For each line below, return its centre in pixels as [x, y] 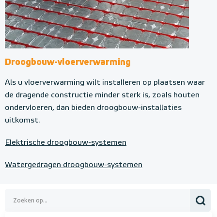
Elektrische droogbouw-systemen [66, 143]
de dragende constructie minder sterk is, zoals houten [102, 96]
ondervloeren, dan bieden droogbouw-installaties [93, 108]
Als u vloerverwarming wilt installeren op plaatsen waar [105, 83]
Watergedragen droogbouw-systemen [74, 165]
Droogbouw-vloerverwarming [68, 63]
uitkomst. [23, 121]
